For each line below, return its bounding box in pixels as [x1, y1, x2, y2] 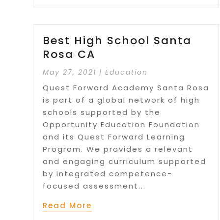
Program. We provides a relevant [43, 144, 193, 155]
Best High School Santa [43, 33, 192, 49]
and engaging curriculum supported [43, 156, 207, 167]
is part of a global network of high [43, 95, 200, 106]
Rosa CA [43, 47, 96, 62]
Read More [43, 200, 92, 211]
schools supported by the [43, 107, 161, 118]
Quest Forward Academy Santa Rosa [43, 82, 210, 93]
